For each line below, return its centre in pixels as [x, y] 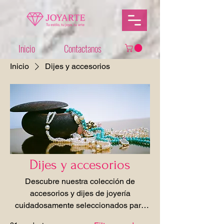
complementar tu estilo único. [80, 217]
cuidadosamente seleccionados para [80, 205]
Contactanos [82, 48]
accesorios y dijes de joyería [80, 193]
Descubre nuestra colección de [80, 181]
